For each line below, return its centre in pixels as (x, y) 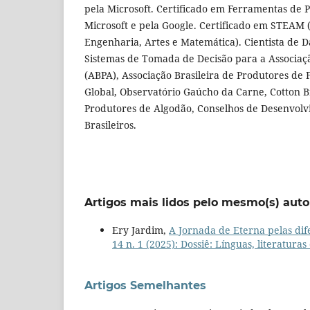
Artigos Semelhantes (145, 285)
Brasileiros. (110, 125)
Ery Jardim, (140, 230)
